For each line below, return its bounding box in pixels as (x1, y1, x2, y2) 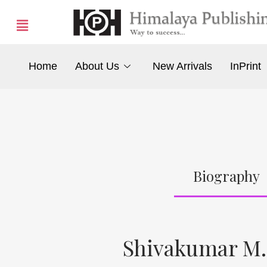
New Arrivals (153, 60, 213, 73)
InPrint (230, 60, 262, 73)
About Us (74, 60, 119, 73)
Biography (193, 166, 260, 185)
